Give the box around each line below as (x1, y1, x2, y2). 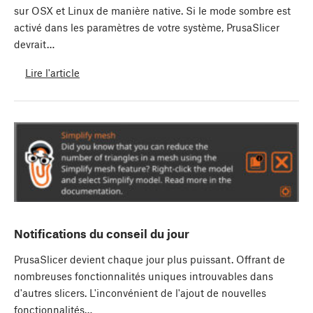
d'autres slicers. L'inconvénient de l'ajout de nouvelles (14, 286, 266, 299)
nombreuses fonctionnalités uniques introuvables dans (14, 269, 273, 282)
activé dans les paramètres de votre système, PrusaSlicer (14, 20, 279, 34)
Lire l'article (25, 66, 80, 79)
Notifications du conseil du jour (14, 226, 189, 240)
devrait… (14, 37, 54, 50)
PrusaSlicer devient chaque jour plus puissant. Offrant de (14, 252, 285, 265)
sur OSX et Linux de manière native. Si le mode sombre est (14, 3, 291, 17)
